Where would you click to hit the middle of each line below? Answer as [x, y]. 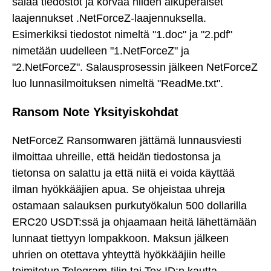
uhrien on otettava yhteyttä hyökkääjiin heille [119, 254]
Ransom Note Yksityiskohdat [95, 112]
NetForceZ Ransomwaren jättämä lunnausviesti [127, 140]
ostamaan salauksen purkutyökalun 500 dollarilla [129, 205]
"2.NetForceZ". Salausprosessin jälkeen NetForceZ [135, 67]
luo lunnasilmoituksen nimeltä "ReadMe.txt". [118, 83]
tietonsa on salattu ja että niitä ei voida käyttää [123, 173]
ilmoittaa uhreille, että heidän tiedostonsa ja [116, 156]
